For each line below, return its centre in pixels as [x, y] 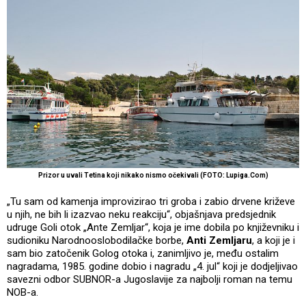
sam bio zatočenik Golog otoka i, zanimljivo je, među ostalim [143, 253]
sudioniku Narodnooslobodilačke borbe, [97, 240]
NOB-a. [23, 292]
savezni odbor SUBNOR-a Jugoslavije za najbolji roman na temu [150, 279]
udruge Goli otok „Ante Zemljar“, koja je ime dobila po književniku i [153, 227]
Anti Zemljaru [219, 240]
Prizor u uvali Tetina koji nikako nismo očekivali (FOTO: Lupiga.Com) [153, 175]
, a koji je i [274, 240]
